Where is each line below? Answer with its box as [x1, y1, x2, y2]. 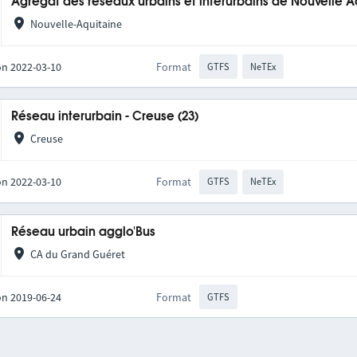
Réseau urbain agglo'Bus [11, 226, 156, 238]
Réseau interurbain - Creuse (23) [11, 111, 199, 124]
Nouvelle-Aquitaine [29, 17, 122, 31]
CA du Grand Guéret [29, 246, 125, 261]
